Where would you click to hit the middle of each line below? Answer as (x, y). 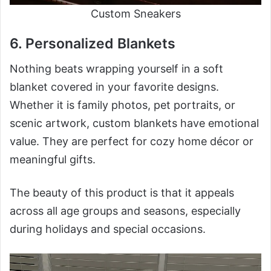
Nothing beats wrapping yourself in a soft (116, 69)
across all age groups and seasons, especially (125, 211)
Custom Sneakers (135, 13)
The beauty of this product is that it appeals (122, 193)
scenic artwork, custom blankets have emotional (134, 123)
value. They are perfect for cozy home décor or (132, 142)
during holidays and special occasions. (108, 229)
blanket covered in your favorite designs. (114, 87)
